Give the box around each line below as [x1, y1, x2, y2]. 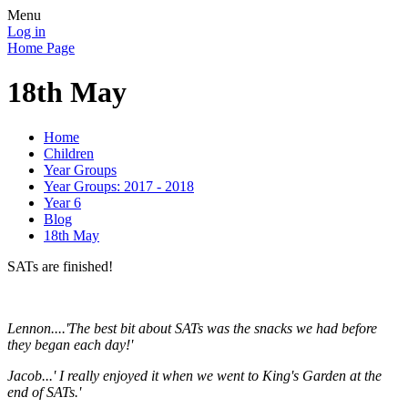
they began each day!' [7, 336, 133, 352]
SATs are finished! [7, 258, 113, 274]
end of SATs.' [7, 383, 81, 400]
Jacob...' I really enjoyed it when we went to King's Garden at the [7, 367, 382, 383]
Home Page [7, 40, 75, 56]
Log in [7, 24, 46, 39]
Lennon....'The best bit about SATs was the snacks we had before [7, 320, 377, 336]
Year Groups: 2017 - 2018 [44, 178, 194, 194]
